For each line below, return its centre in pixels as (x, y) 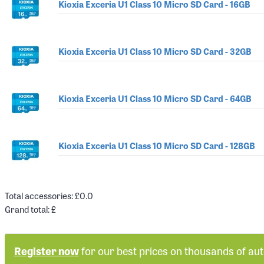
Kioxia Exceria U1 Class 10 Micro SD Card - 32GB (155, 51)
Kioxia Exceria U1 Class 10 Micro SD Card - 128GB (156, 145)
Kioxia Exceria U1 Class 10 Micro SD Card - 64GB (155, 98)
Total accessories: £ (42, 195)
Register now (46, 250)
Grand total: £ (30, 209)
